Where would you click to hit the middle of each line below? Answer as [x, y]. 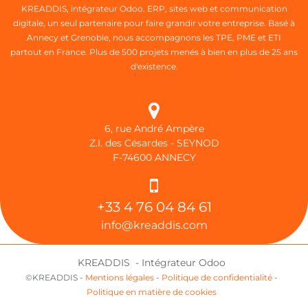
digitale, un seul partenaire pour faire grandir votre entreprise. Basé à [154, 23]
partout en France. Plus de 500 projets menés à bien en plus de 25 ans [154, 52]
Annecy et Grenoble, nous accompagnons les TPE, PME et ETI [154, 38]
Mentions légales [119, 278]
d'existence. [154, 67]
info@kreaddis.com [154, 225]
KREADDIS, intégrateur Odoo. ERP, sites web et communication [154, 9]
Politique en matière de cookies [151, 292]
